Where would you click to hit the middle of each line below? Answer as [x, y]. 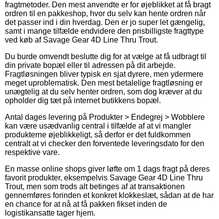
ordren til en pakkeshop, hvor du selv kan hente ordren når [105, 13]
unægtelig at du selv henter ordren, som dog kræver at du [103, 91]
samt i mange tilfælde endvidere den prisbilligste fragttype [104, 31]
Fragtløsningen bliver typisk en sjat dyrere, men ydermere [104, 74]
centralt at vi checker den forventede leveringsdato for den [105, 143]
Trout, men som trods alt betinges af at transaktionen [95, 186]
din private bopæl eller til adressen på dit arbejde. [90, 65]
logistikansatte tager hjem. [50, 213]
